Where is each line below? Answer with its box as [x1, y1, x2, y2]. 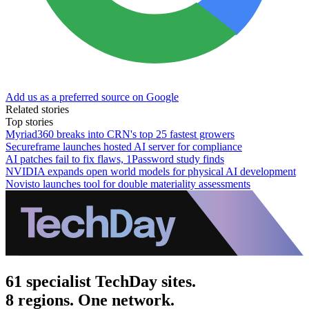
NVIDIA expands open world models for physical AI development [6, 165, 296, 177]
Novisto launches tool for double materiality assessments [6, 177, 250, 190]
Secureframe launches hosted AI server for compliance [6, 140, 242, 152]
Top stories [6, 115, 53, 128]
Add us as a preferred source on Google [6, 90, 179, 103]
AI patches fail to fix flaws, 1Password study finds [6, 152, 224, 165]
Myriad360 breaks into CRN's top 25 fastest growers [6, 128, 235, 140]
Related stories [6, 103, 69, 115]
